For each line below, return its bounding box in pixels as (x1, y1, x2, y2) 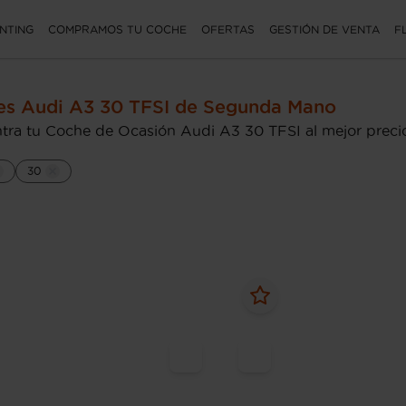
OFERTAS (201, 23, 255, 35)
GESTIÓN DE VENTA (269, 23, 380, 35)
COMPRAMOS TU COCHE (48, 23, 187, 35)
